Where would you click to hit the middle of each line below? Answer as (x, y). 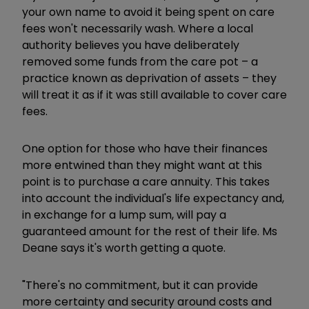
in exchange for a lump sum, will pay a (124, 215)
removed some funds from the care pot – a (140, 61)
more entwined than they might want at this (142, 165)
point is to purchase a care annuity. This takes (146, 181)
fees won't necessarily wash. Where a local (138, 28)
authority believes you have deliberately (131, 45)
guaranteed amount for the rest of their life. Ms (150, 231)
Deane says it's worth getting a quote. (124, 248)
